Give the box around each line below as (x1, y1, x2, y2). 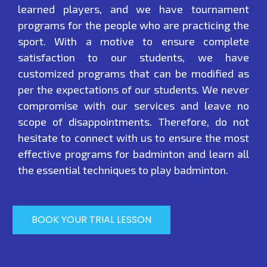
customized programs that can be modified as (18, 67, 249, 80)
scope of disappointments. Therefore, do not (18, 115, 249, 129)
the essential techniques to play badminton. (18, 163, 228, 177)
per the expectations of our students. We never (18, 83, 249, 97)
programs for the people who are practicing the (18, 18, 249, 32)
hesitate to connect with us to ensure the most (18, 131, 249, 145)
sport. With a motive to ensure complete (18, 35, 249, 48)
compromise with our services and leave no (18, 99, 249, 113)
